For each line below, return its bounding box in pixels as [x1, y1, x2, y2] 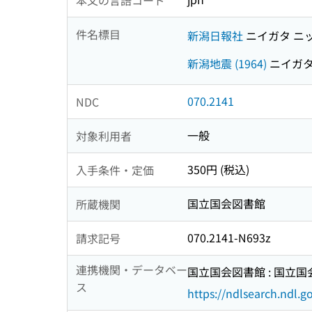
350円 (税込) [187, 161, 249, 178]
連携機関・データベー [76, 261, 187, 279]
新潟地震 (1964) [187, 54, 267, 72]
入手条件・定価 [76, 161, 154, 178]
